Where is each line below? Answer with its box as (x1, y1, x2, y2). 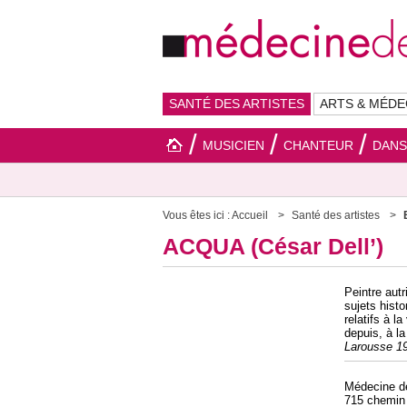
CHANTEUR (283, 138, 353, 153)
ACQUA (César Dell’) (163, 233, 383, 259)
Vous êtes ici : (163, 209, 232, 222)
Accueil (232, 209, 268, 222)
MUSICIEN (203, 138, 264, 153)
